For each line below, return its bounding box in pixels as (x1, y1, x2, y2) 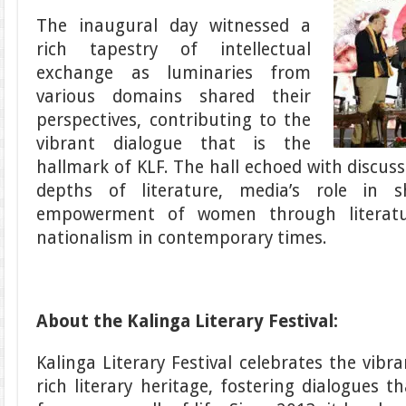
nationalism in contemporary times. (36, 227, 328, 248)
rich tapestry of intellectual (36, 39, 312, 60)
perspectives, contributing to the (36, 110, 312, 130)
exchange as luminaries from (36, 63, 312, 83)
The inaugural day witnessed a (36, 15, 312, 36)
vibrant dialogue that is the (36, 133, 312, 154)
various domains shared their (36, 86, 312, 107)
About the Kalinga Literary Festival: (36, 311, 339, 332)
